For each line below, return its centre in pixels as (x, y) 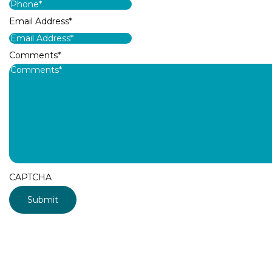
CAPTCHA (30, 178)
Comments (33, 56)
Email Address (39, 22)
